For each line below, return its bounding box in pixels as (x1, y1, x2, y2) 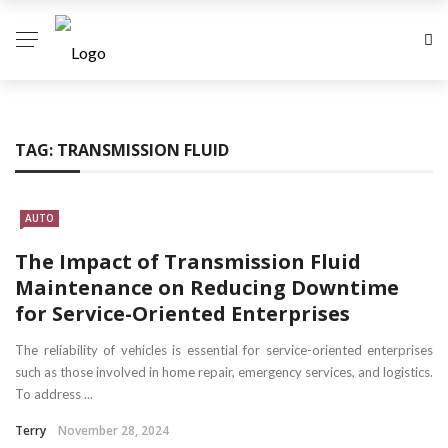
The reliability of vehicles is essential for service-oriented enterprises (15, 341, 433, 358)
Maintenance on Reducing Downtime (15, 273, 399, 301)
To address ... (15, 385, 93, 402)
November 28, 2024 (58, 421, 169, 439)
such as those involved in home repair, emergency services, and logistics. (15, 363, 433, 380)
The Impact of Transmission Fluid (15, 247, 361, 275)
